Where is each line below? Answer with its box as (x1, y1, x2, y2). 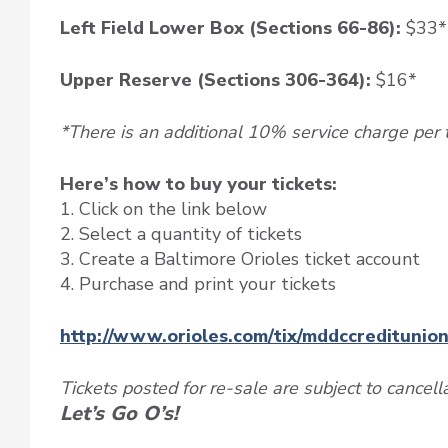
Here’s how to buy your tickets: (60, 172, 337, 197)
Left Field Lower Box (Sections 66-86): (60, 16, 406, 41)
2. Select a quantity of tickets (60, 222, 302, 247)
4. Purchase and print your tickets (60, 272, 336, 297)
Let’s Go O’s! (60, 400, 178, 428)
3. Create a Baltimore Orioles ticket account (60, 247, 420, 272)
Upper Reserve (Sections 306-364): (60, 68, 371, 93)
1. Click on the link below (60, 197, 267, 222)
